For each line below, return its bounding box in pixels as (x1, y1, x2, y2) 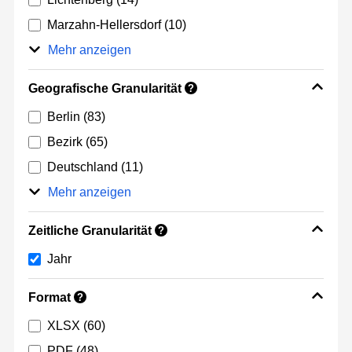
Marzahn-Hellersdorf (47, 18, 161, 32)
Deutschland (47, 160, 118, 174)
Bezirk (47, 135, 82, 149)
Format (28, 291, 71, 305)
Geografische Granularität (28, 82, 181, 96)
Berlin (47, 110, 80, 124)
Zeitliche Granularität (28, 224, 152, 238)
